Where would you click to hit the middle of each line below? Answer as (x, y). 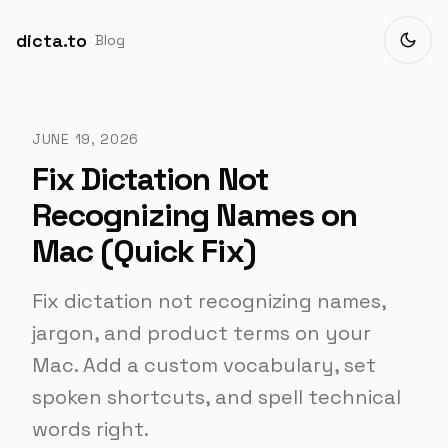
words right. (90, 429)
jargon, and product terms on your (201, 333)
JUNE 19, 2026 (86, 139)
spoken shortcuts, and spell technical (216, 397)
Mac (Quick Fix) (144, 251)
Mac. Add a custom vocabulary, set (204, 365)
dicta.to (51, 40)
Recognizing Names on (194, 215)
